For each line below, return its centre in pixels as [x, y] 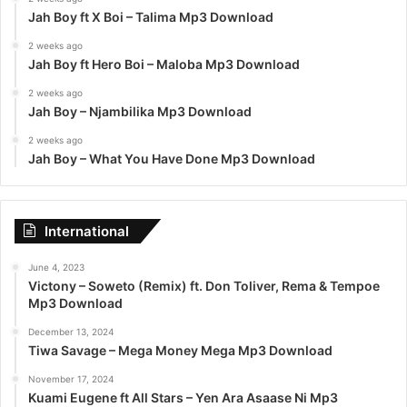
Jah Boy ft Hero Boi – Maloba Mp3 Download [164, 65]
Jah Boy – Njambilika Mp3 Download [140, 112]
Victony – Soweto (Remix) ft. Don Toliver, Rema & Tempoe [204, 286]
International [87, 232]
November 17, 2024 [71, 379]
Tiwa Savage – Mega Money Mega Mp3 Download [180, 351]
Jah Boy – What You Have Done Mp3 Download [172, 159]
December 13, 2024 [71, 332]
